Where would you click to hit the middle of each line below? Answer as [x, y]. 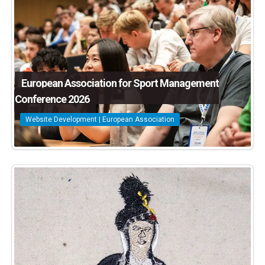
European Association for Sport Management [120, 83]
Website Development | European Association [100, 120]
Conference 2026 [52, 99]
